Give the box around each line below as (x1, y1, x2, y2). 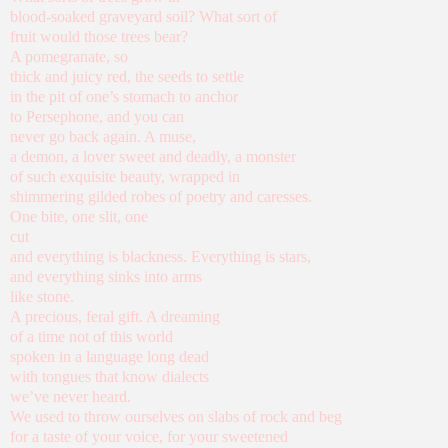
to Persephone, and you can (10, 108, 184, 126)
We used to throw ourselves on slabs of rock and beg (10, 408, 342, 426)
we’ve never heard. (10, 388, 131, 406)
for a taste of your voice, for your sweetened (10, 428, 288, 446)
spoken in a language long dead (10, 348, 209, 366)
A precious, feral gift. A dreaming (10, 308, 220, 326)
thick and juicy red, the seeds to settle (10, 68, 244, 86)
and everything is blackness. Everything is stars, (10, 248, 311, 266)
